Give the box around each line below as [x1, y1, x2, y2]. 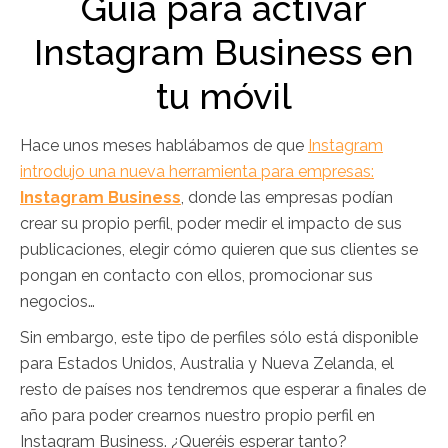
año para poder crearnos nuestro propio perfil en [20, 406, 375, 426]
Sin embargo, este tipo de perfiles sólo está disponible [20, 328, 418, 348]
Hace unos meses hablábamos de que [20, 136, 308, 156]
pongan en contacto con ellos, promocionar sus [20, 266, 373, 286]
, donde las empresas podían [181, 188, 393, 208]
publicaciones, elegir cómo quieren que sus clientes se [20, 240, 418, 260]
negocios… [20, 292, 95, 312]
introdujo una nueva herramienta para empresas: [20, 162, 374, 182]
